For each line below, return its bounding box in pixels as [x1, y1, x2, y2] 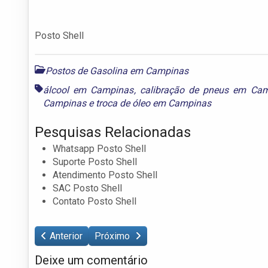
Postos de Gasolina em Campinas [45, 65, 188, 77]
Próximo [95, 230, 132, 242]
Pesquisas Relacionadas [35, 123, 191, 141]
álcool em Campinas [43, 84, 134, 96]
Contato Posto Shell [53, 195, 136, 207]
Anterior [50, 230, 83, 242]
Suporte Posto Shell [53, 156, 137, 167]
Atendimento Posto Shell [53, 169, 157, 181]
